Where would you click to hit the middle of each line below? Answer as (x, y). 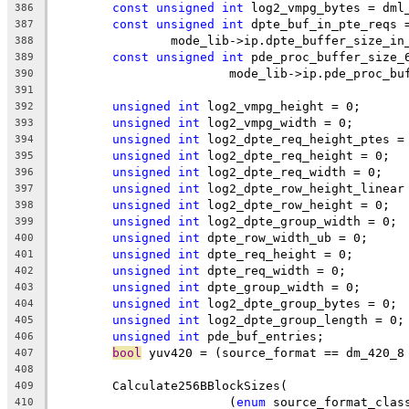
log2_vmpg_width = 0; (277, 122)
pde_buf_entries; (262, 336)
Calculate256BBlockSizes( (200, 385)
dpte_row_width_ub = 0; (284, 237)
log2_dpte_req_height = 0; (295, 155)
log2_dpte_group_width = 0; (299, 221)
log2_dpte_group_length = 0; (302, 320)
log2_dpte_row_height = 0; (295, 204)
